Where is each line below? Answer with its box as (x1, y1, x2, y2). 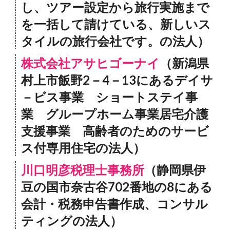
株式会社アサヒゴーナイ (21, 55, 160, 70)
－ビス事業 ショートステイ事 (21, 89, 198, 104)
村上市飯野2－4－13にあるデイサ (21, 72, 213, 87)
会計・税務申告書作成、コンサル (21, 196, 208, 211)
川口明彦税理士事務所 (21, 162, 144, 177)
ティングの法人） (21, 213, 122, 228)
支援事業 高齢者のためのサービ (21, 123, 209, 138)
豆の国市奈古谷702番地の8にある (21, 179, 213, 194)
